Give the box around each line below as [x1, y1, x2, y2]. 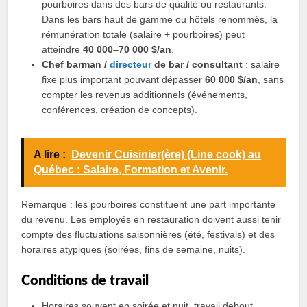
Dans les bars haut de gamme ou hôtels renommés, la [42, 14, 278, 25]
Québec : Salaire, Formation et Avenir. [34, 164, 228, 175]
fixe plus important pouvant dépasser [42, 74, 206, 85]
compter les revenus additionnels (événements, [42, 89, 248, 100]
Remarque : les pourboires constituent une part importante [21, 199, 276, 210]
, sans [258, 74, 284, 85]
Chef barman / [42, 59, 110, 70]
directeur [110, 59, 152, 70]
